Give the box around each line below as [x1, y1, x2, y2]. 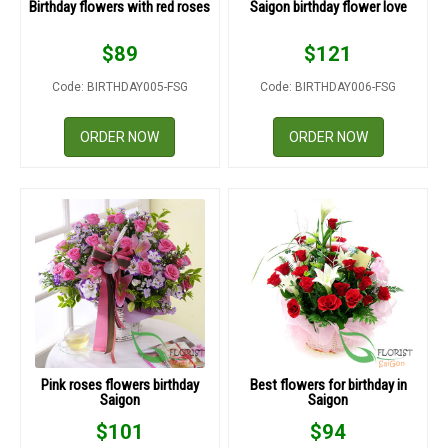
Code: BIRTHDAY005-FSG [51, 79, 188, 94]
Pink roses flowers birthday [40, 375, 199, 394]
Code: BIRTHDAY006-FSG [260, 79, 397, 94]
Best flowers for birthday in [249, 375, 407, 394]
